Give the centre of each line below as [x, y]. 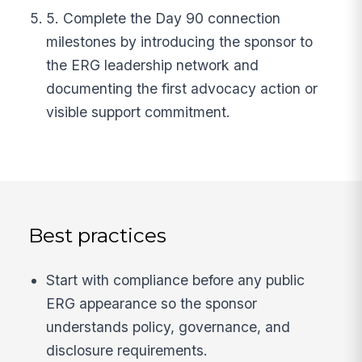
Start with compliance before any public [176, 280]
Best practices [98, 235]
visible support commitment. [139, 112]
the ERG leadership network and [153, 65]
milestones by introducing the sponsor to [180, 42]
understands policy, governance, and [168, 327]
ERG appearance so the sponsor [152, 304]
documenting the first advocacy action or [182, 89]
